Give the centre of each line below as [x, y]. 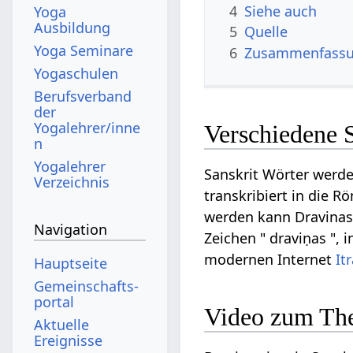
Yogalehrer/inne [87, 127]
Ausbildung [72, 27]
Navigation [71, 230]
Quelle [266, 32]
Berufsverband [83, 96]
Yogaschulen [76, 73]
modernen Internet [270, 260]
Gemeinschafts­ [87, 286]
